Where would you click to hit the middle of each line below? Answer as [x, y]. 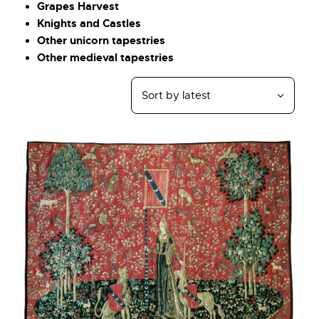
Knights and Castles [89, 23]
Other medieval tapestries [105, 57]
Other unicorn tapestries [101, 40]
